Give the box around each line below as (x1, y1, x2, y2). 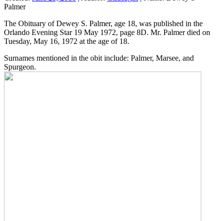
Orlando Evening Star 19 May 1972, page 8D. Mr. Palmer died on (4, 28, 210, 37)
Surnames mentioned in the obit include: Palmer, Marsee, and (4, 53, 194, 62)
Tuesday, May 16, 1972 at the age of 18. (4, 37, 129, 45)
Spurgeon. (4, 62, 36, 71)
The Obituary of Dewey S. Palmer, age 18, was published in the (4, 19, 203, 28)
